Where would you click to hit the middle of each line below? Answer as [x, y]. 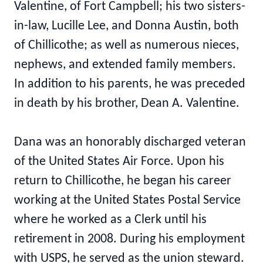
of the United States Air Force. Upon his [119, 162]
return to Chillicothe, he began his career [123, 181]
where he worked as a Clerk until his [110, 220]
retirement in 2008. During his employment [129, 239]
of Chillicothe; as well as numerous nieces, [127, 45]
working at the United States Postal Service [127, 200]
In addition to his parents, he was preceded [130, 84]
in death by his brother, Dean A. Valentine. [127, 104]
